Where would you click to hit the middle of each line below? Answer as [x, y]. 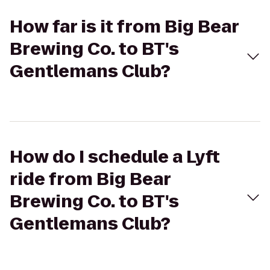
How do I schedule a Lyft [115, 157]
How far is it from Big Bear [124, 27]
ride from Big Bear [90, 179]
